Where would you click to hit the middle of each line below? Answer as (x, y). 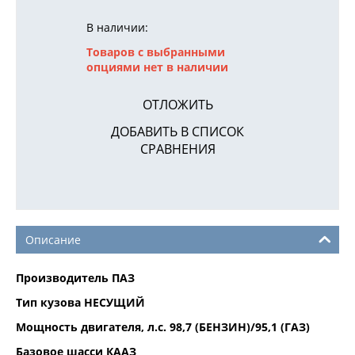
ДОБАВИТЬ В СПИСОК (177, 131)
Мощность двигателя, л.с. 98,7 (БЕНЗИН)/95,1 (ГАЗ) (163, 326)
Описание (53, 239)
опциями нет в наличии (157, 67)
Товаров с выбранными (156, 52)
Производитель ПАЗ (75, 277)
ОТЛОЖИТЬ (177, 104)
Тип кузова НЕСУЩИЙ (80, 302)
